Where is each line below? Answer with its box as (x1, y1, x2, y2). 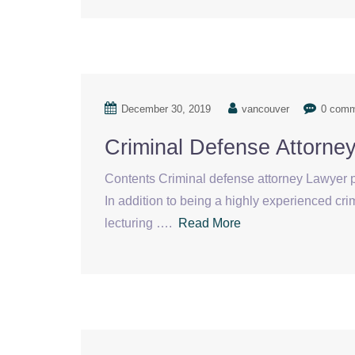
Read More (178, 216, 241, 230)
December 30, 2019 (121, 103, 211, 115)
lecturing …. (105, 216, 178, 230)
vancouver (242, 103, 289, 115)
